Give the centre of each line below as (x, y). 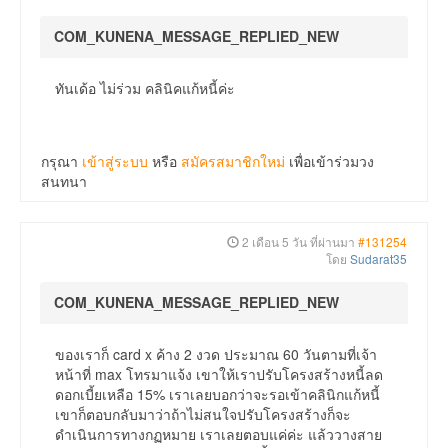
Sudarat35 (378, 259)
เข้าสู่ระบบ (115, 161)
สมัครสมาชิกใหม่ (233, 161)
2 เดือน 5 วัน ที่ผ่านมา (298, 242)
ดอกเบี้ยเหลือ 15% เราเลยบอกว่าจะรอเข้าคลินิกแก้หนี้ (217, 394)
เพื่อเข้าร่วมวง (329, 161)
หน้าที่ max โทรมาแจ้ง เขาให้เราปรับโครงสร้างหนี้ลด (219, 374)
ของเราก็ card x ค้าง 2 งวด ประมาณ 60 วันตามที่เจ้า (216, 354)
